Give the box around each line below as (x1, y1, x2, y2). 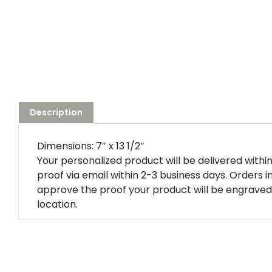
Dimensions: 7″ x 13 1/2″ (37, 138, 144, 153)
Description (30, 106, 83, 118)
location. (37, 197, 78, 211)
